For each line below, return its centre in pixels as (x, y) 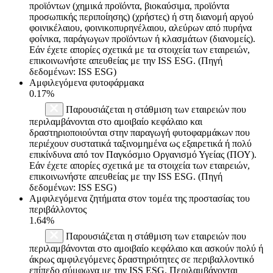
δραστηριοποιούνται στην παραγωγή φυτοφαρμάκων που (140, 132)
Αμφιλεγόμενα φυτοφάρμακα (87, 82)
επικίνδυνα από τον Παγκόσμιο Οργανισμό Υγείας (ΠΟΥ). (143, 154)
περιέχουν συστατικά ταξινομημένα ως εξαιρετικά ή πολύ (140, 143)
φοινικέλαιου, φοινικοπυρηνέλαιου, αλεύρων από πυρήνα (140, 27)
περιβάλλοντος (58, 209)
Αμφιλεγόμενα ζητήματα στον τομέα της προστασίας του (140, 198)
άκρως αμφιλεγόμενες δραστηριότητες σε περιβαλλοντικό (142, 259)
